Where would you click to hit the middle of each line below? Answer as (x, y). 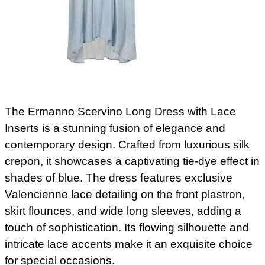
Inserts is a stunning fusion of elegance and (115, 128)
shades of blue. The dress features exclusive (119, 177)
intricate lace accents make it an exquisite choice (129, 244)
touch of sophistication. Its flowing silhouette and (127, 227)
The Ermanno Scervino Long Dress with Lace (120, 111)
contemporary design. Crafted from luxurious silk (127, 144)
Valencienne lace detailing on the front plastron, (125, 194)
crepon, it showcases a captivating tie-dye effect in (132, 161)
